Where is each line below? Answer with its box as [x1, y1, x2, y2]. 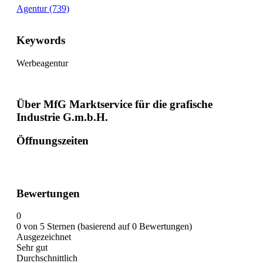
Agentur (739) [16, 4, 69, 14]
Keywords [16, 34, 65, 47]
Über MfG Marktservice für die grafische [16, 97, 213, 110]
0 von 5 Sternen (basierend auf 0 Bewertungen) [16, 221, 192, 232]
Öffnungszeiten [16, 134, 89, 147]
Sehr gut [16, 242, 48, 253]
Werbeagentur [16, 58, 68, 68]
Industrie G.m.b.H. [16, 110, 108, 123]
